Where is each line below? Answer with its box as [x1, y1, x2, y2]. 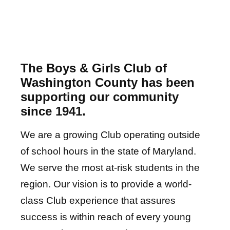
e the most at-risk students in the [57, 162, 200, 173]
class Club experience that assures [21, 195, 176, 206]
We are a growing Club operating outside [21, 129, 200, 140]
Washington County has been [21, 75, 195, 89]
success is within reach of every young [21, 212, 191, 222]
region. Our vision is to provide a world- [21, 179, 191, 189]
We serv [21, 162, 57, 173]
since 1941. [21, 104, 86, 118]
